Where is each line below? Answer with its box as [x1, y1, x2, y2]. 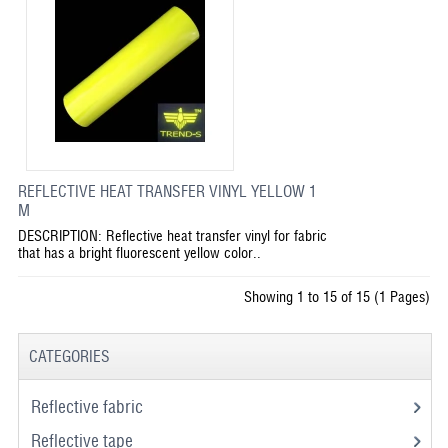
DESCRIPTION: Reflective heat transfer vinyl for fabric [17, 227, 327, 244]
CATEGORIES [28, 347, 110, 366]
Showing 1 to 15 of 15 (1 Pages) [243, 288, 430, 305]
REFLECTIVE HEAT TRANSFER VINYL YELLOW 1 [17, 182, 317, 201]
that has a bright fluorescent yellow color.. [17, 244, 261, 261]
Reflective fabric [30, 396, 147, 417]
